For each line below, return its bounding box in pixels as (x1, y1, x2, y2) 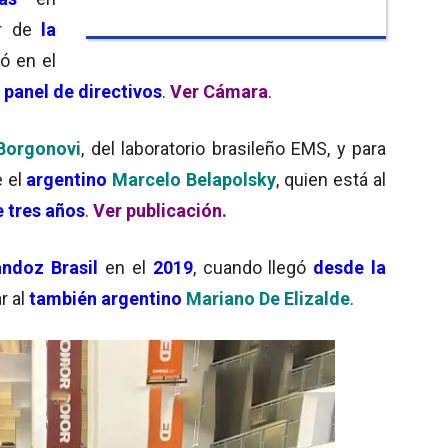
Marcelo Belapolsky (112, 168, 277, 190)
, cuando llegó (192, 256, 307, 278)
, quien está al (276, 168, 387, 190)
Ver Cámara (170, 80, 268, 102)
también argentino (25, 287, 182, 309)
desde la (306, 256, 387, 278)
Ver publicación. (93, 199, 227, 221)
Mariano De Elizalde (186, 287, 350, 309)
